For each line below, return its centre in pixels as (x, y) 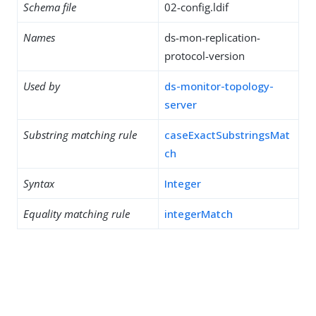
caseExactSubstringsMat (227, 135)
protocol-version (205, 56)
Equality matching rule (77, 214)
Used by (42, 86)
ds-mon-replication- (212, 37)
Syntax (39, 183)
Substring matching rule (80, 135)
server (181, 104)
